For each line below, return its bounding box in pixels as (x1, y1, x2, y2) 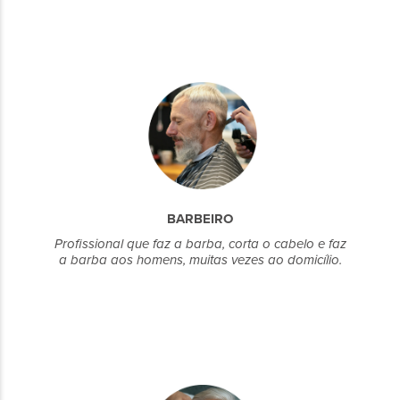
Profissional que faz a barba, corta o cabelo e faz (54, 236, 346, 252)
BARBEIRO (167, 211, 233, 227)
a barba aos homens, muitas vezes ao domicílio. (58, 252, 342, 268)
